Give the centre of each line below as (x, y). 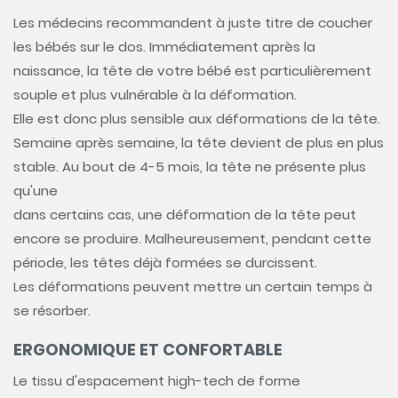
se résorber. (52, 310)
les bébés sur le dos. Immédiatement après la (164, 46)
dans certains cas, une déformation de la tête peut (185, 214)
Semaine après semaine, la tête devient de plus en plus (199, 142)
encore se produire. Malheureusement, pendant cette (192, 238)
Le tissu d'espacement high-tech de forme (157, 380)
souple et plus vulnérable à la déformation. (155, 94)
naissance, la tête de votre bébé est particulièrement (192, 70)
